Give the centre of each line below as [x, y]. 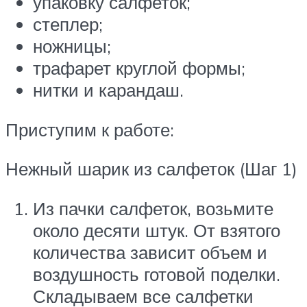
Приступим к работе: [90, 129]
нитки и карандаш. [108, 90]
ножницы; [72, 46]
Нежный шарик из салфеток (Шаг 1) [151, 169]
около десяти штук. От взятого [157, 230]
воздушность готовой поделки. [157, 274]
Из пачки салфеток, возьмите [153, 208]
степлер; [68, 24]
